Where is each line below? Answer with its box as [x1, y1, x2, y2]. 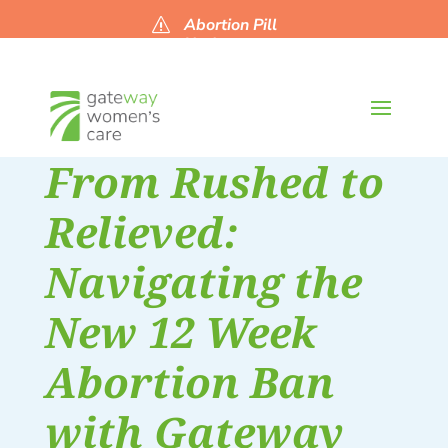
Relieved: [44, 202, 239, 260]
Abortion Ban [44, 352, 334, 410]
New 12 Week [44, 302, 316, 360]
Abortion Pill [184, 14, 278, 36]
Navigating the [44, 252, 362, 310]
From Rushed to [44, 152, 384, 210]
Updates [184, 33, 249, 55]
